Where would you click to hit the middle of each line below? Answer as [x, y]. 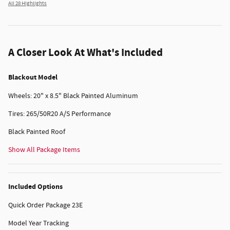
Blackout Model [33, 77]
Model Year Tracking [39, 223]
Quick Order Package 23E [45, 205]
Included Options [35, 186]
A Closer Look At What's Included [85, 53]
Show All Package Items [44, 150]
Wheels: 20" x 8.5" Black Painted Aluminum [73, 96]
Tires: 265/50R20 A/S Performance [60, 114]
